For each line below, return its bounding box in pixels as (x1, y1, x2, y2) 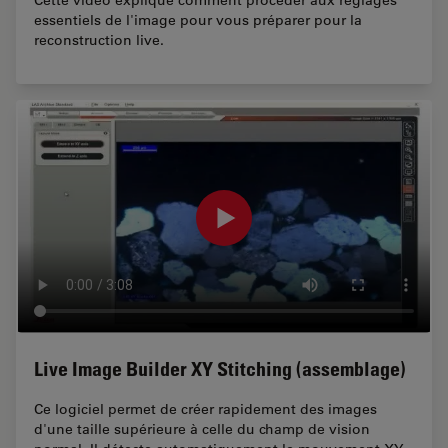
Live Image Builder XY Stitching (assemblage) (34, 357, 406, 382)
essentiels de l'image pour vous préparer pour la (34, 10, 362, 29)
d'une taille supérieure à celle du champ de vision (34, 420, 370, 439)
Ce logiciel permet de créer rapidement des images (34, 400, 377, 419)
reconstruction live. (34, 30, 164, 49)
